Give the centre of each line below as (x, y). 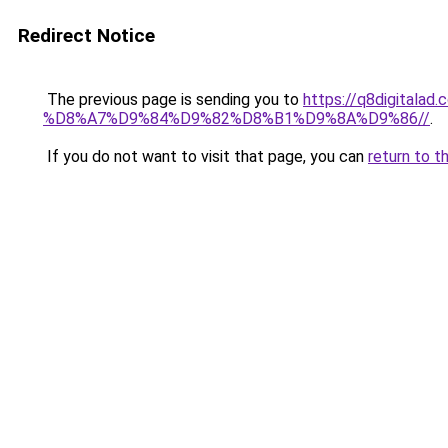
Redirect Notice (86, 35)
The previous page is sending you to (173, 99)
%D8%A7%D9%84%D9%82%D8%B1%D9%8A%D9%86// (236, 118)
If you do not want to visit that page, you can (205, 156)
